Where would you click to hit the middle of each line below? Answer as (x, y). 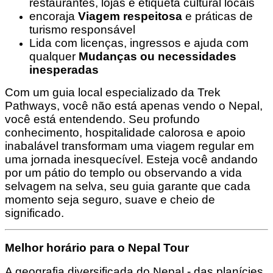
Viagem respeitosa (130, 16)
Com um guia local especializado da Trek (113, 93)
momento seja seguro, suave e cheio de (110, 200)
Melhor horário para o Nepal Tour (97, 247)
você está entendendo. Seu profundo (102, 119)
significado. (34, 213)
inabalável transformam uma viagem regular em (129, 146)
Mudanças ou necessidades (158, 57)
